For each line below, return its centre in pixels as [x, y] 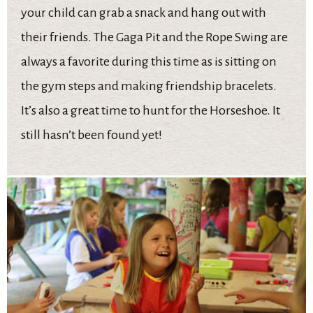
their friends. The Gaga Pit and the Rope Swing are [154, 37]
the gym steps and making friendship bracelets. [149, 86]
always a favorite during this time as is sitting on [149, 61]
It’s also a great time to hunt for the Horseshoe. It [151, 110]
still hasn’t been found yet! [92, 134]
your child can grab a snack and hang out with [144, 12]
